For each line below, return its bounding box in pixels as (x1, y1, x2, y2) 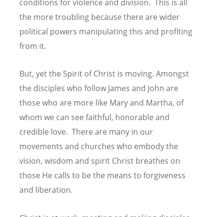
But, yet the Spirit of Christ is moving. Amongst (19, 68, 189, 79)
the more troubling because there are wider (19, 12, 180, 23)
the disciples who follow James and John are (19, 83, 178, 94)
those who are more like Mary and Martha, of (19, 97, 184, 108)
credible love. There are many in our (19, 126, 153, 138)
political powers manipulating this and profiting (19, 26, 192, 37)
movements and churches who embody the (19, 141, 178, 152)
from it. (19, 41, 46, 52)
